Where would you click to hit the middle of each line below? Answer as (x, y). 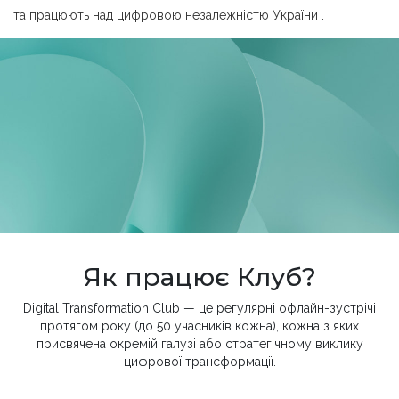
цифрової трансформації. (199, 361)
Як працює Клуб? (199, 276)
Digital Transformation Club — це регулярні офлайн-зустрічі (199, 308)
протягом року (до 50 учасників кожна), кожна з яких (199, 326)
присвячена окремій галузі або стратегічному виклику (199, 343)
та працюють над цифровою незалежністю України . (169, 15)
